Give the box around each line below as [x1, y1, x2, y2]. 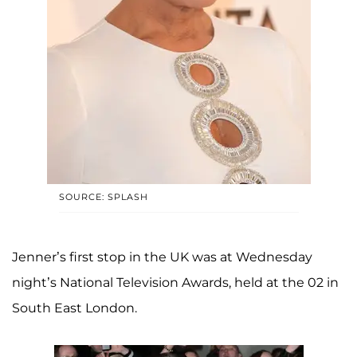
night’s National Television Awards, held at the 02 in [12, 274, 339, 290]
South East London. [12, 300, 137, 316]
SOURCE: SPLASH [58, 190, 148, 202]
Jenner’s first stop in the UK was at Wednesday [12, 249, 312, 265]
